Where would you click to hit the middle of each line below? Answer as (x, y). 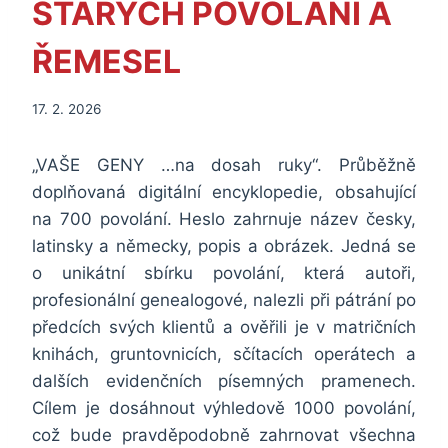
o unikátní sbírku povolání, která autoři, (224, 273)
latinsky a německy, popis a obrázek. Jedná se (224, 246)
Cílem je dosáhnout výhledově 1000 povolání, (224, 408)
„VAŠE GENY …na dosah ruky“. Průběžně (224, 165)
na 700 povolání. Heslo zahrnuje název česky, (224, 219)
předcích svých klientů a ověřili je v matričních (224, 327)
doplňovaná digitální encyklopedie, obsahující (224, 192)
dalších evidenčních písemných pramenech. (224, 381)
